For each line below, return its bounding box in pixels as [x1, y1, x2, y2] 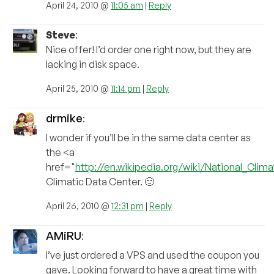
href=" [46, 160, 75, 173]
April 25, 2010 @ [46, 83, 111, 94]
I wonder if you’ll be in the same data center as [46, 131, 251, 144]
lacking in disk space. [46, 57, 139, 70]
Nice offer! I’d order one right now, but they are [46, 43, 251, 56]
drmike [46, 111, 83, 125]
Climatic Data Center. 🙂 [46, 175, 154, 188]
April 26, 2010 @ [46, 200, 111, 211]
